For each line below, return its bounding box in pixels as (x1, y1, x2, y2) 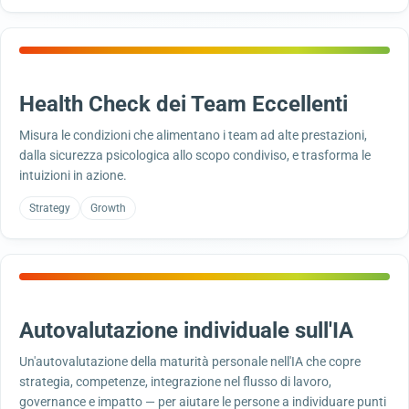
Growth (90, 202, 126, 215)
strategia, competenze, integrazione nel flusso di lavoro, (19, 374, 331, 389)
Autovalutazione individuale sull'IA (19, 318, 353, 343)
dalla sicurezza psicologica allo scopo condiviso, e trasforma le (19, 148, 371, 163)
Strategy (29, 202, 70, 215)
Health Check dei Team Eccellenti (19, 91, 348, 117)
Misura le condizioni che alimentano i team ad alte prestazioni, (19, 128, 367, 142)
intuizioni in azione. (19, 168, 127, 183)
